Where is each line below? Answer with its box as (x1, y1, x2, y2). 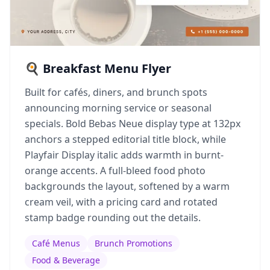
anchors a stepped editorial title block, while (25, 132, 226, 146)
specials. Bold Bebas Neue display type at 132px (25, 116, 240, 130)
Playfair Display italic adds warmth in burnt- (25, 148, 224, 162)
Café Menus (32, 237, 80, 249)
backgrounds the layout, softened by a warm (25, 179, 230, 193)
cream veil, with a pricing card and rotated (25, 195, 218, 209)
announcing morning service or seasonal (25, 101, 212, 115)
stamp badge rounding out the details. (25, 210, 201, 224)
